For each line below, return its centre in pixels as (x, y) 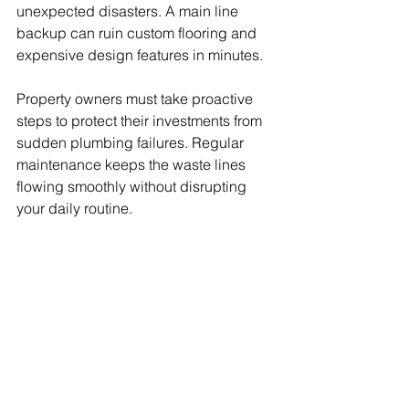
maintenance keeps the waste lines (133, 164)
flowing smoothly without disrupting (133, 186)
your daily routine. (74, 208)
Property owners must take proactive (136, 99)
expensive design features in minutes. (140, 55)
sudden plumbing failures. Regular (132, 142)
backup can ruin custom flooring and (138, 33)
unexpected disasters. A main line (129, 11)
